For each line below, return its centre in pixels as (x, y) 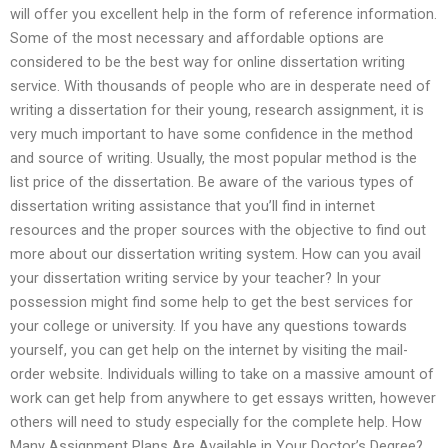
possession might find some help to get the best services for (211, 301)
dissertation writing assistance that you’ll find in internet (192, 205)
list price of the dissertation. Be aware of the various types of (212, 181)
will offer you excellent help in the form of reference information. (223, 13)
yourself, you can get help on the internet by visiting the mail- (209, 349)
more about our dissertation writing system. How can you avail (215, 253)
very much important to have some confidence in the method (211, 133)
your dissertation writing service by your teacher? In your (195, 277)
